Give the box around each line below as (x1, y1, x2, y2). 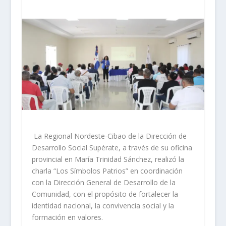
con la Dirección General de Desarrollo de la (31, 178, 176, 188)
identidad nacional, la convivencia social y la (31, 201, 174, 211)
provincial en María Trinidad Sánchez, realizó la (31, 154, 184, 164)
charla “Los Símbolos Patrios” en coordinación (31, 166, 183, 176)
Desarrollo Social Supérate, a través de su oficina (31, 143, 192, 153)
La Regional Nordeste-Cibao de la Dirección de (31, 131, 187, 141)
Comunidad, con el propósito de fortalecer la (31, 189, 178, 199)
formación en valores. (31, 212, 103, 222)
